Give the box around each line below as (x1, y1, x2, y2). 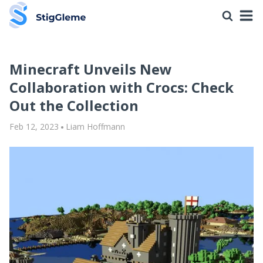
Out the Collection (9, 96, 139, 115)
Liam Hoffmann (65, 121, 125, 132)
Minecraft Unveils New (9, 59, 172, 79)
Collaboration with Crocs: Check (9, 77, 234, 97)
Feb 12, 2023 (9, 121, 59, 132)
